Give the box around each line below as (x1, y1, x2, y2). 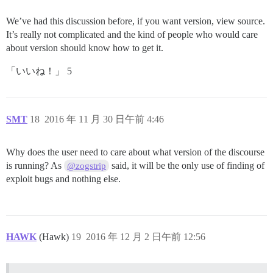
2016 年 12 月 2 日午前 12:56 (86, 231, 205, 242)
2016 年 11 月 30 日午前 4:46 (44, 113, 164, 124)
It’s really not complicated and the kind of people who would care (6, 29, 258, 40)
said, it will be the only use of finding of (109, 160, 265, 171)
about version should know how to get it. (6, 42, 163, 53)
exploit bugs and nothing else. (6, 173, 121, 184)
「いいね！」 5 (6, 65, 72, 76)
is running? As (6, 160, 64, 171)
